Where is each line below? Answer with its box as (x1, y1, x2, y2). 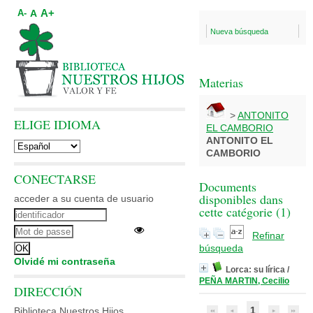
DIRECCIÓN (14, 283, 82, 300)
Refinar (252, 230, 284, 241)
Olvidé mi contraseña (14, 256, 115, 267)
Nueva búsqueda (210, 27, 268, 36)
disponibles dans (199, 191, 283, 208)
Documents (199, 178, 256, 195)
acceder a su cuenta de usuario (14, 193, 154, 204)
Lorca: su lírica (226, 265, 285, 275)
